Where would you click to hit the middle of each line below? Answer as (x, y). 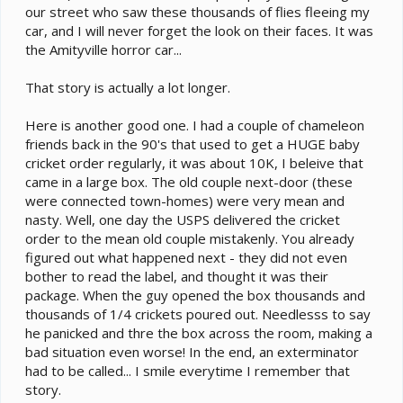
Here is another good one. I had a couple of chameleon (195, 125)
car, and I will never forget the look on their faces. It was (199, 31)
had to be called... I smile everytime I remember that (188, 371)
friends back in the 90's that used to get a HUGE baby (193, 144)
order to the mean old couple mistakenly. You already (190, 239)
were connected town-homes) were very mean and (185, 201)
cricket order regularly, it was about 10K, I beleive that (194, 163)
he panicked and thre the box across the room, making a (199, 333)
